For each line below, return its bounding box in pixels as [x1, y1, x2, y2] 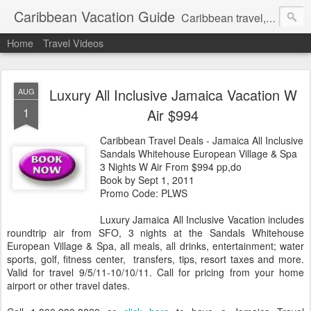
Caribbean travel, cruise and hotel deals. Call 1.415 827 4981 [181, 10, 266, 26]
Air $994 [147, 105, 199, 125]
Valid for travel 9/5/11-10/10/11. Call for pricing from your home [7, 265, 304, 279]
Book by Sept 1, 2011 [100, 173, 194, 187]
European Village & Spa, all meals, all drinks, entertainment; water [7, 239, 304, 253]
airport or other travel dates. [7, 278, 130, 292]
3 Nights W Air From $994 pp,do [100, 160, 242, 174]
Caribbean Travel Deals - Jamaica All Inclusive [100, 133, 303, 147]
